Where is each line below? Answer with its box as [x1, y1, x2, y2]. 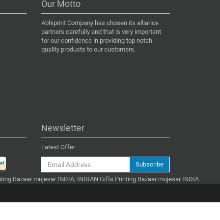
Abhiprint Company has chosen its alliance [41, 19, 159, 27]
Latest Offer [41, 143, 75, 151]
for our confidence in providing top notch [41, 36, 152, 44]
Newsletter [41, 122, 84, 133]
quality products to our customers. [41, 45, 136, 53]
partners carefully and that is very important [41, 27, 161, 35]
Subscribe [135, 160, 164, 168]
